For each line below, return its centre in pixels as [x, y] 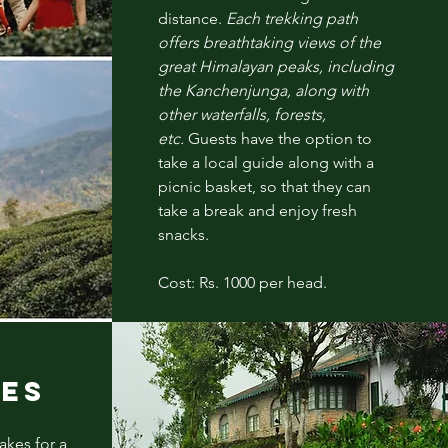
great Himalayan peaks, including [275, 66]
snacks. [183, 234]
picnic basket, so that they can [264, 186]
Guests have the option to [279, 138]
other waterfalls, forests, [241, 114]
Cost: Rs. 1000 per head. [242, 282]
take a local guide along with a [265, 162]
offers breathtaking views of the [269, 42]
